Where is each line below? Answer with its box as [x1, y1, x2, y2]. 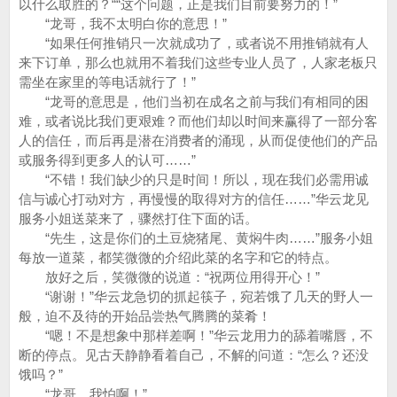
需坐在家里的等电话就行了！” [19, 74, 196, 90]
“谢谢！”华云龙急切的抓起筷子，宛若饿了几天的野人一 [19, 289, 373, 304]
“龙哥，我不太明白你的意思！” [19, 16, 227, 31]
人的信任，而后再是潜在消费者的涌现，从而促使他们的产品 [19, 133, 378, 148]
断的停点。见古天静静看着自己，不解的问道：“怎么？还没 [19, 347, 369, 362]
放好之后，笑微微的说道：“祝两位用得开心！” [19, 269, 320, 284]
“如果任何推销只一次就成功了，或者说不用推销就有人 [19, 35, 369, 51]
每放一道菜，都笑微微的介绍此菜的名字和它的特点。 [19, 250, 338, 265]
